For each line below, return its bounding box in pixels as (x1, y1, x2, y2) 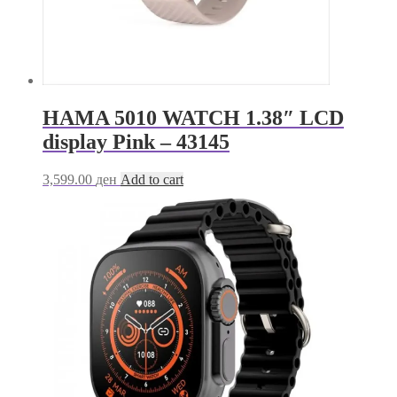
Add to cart (121, 172, 183, 188)
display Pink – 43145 (43, 130, 230, 154)
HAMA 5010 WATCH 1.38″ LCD (43, 106, 344, 130)
